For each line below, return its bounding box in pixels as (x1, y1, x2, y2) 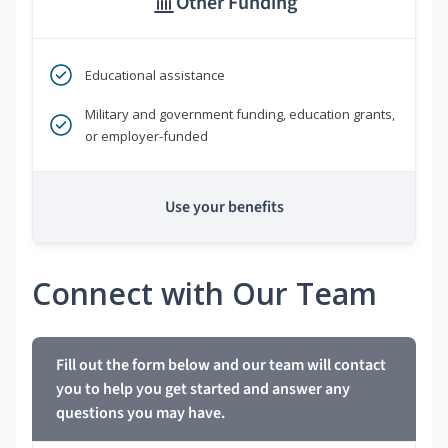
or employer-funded (85, 127, 208, 146)
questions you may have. (56, 402, 225, 425)
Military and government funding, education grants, (85, 105, 395, 124)
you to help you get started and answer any (56, 378, 350, 401)
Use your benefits (164, 196, 284, 219)
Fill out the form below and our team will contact (56, 354, 386, 377)
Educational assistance (85, 66, 225, 85)
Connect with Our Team (32, 273, 377, 315)
